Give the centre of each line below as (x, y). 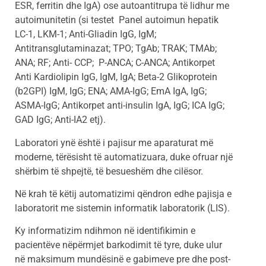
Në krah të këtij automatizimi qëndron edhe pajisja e (123, 194)
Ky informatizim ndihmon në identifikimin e (105, 231)
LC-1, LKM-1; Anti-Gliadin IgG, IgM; (85, 34)
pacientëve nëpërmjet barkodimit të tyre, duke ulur (118, 245)
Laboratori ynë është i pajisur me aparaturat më (114, 142)
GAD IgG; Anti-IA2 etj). (60, 120)
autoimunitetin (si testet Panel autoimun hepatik (117, 20)
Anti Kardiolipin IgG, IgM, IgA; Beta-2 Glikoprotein (116, 77)
